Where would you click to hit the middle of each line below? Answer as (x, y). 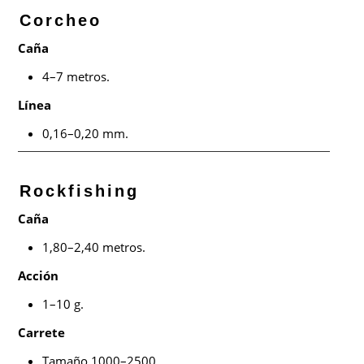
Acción (39, 275)
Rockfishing (80, 191)
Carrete (42, 332)
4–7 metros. (76, 76)
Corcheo (61, 20)
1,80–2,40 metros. (94, 247)
